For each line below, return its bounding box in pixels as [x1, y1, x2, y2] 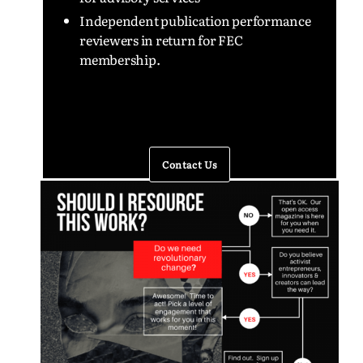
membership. [79, 49, 163, 69]
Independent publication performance [79, 11, 311, 30]
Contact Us [162, 157, 217, 172]
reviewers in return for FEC [79, 30, 243, 49]
